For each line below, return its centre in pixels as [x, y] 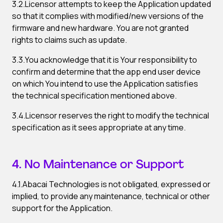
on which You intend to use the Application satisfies [105, 84]
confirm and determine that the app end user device [106, 72]
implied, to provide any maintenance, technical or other [111, 196]
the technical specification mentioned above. [94, 96]
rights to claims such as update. [69, 40]
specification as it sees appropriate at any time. [99, 127]
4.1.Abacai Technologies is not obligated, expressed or [111, 184]
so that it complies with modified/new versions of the [108, 16]
